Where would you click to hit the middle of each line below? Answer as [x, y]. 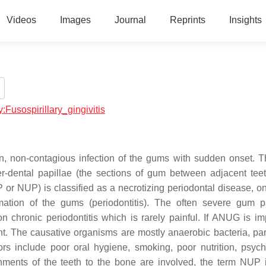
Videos [21, 20]
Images [75, 20]
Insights [245, 20]
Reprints [187, 20]
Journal [130, 20]
